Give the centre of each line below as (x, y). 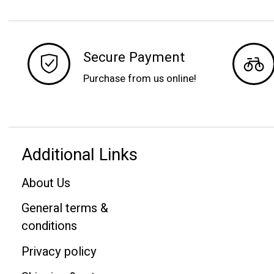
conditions (49, 226)
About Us (46, 183)
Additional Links (80, 154)
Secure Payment (134, 58)
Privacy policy (59, 251)
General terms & (65, 209)
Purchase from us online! (140, 79)
